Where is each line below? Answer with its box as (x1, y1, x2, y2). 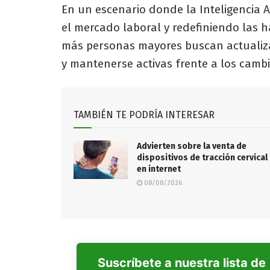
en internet (137, 164, 181, 175)
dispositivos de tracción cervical (137, 152, 268, 163)
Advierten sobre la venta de (137, 141, 246, 152)
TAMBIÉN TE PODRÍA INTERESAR (74, 109, 215, 121)
